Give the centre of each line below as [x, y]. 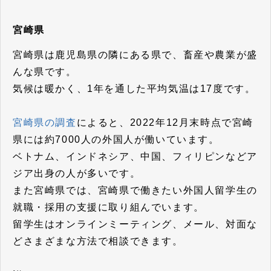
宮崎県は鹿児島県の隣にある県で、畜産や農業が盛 [135, 54]
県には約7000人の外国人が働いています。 [116, 139]
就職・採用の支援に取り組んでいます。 [109, 207]
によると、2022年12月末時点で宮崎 [165, 122]
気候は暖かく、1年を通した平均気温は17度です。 [134, 88]
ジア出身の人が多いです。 [77, 173]
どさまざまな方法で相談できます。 [98, 241]
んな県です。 [45, 71]
